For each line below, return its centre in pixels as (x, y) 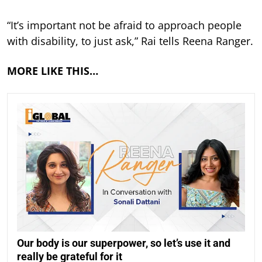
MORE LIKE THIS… (53, 71)
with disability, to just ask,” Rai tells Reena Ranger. (130, 41)
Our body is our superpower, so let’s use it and (124, 243)
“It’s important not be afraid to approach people (124, 25)
